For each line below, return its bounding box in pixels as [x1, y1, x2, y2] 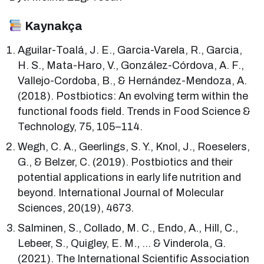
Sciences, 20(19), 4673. [18, 202, 134, 214]
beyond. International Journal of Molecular [18, 186, 225, 199]
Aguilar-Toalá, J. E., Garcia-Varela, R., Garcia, [18, 44, 243, 56]
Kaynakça [22, 19, 82, 32]
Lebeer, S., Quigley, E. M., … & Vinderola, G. [18, 237, 226, 249]
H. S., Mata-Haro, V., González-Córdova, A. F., [18, 59, 245, 71]
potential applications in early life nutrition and [18, 171, 242, 183]
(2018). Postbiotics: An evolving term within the [18, 90, 249, 102]
